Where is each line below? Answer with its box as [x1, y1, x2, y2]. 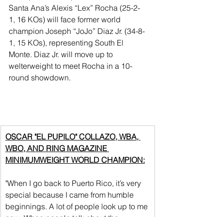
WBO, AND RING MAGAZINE [5, 143, 109, 153]
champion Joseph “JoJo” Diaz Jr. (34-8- [9, 26, 145, 36]
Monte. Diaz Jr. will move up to [9, 49, 115, 59]
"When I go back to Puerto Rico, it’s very [5, 178, 143, 188]
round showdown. [9, 72, 71, 82]
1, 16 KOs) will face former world [9, 14, 123, 24]
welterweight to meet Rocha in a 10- [9, 61, 132, 71]
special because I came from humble [5, 189, 136, 200]
